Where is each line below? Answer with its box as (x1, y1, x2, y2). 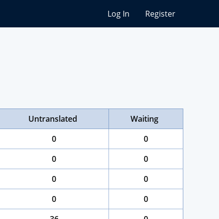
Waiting (131, 113, 159, 124)
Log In (108, 8, 130, 19)
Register (145, 8, 175, 19)
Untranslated (28, 113, 77, 124)
